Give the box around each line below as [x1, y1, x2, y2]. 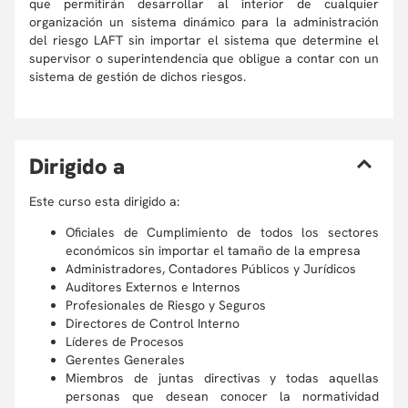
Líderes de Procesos [66, 333, 188, 350]
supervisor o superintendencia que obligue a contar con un [29, 50, 379, 66]
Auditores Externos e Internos [66, 279, 244, 295]
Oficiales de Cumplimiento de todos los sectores [66, 224, 379, 240]
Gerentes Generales [66, 352, 189, 368]
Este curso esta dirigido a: [29, 193, 183, 209]
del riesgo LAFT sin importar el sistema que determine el [29, 32, 379, 48]
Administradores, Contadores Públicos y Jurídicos [66, 260, 360, 277]
